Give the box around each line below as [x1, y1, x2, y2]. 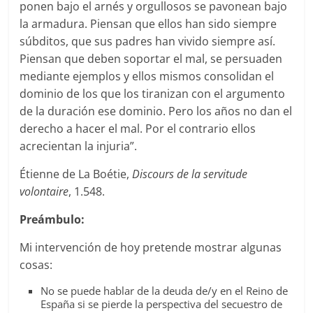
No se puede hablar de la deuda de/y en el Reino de [41, 284, 289, 298]
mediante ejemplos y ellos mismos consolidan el [20, 68, 275, 84]
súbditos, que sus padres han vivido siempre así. [20, 34, 276, 49]
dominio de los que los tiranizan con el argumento [20, 86, 286, 101]
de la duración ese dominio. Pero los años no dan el [20, 103, 293, 119]
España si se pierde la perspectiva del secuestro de [41, 297, 283, 311]
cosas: [20, 257, 53, 272]
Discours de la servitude [132, 166, 248, 182]
